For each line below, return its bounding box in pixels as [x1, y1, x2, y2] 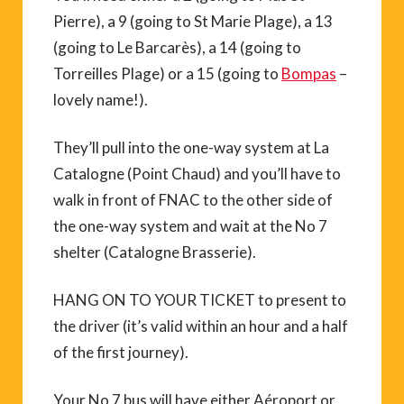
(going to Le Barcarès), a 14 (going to [53, 38, 301, 57]
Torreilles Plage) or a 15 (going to [53, 64, 281, 83]
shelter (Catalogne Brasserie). [53, 243, 256, 262]
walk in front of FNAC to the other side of [53, 190, 333, 209]
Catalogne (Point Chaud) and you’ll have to [53, 164, 341, 183]
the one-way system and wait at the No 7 [53, 216, 327, 235]
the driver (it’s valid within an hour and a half [53, 317, 348, 335]
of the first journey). [53, 343, 188, 362]
